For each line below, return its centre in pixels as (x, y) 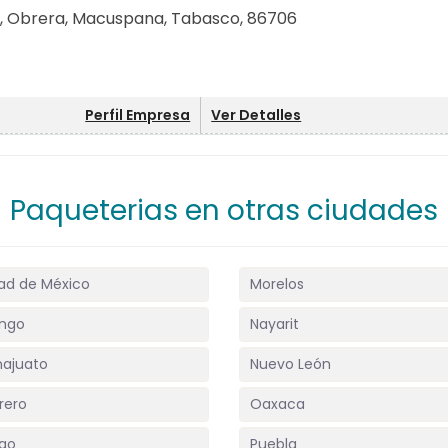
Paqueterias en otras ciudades (224, 210)
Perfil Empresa (138, 115)
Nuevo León (290, 364)
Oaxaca (277, 404)
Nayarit (274, 324)
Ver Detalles (256, 115)
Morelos (277, 284)
